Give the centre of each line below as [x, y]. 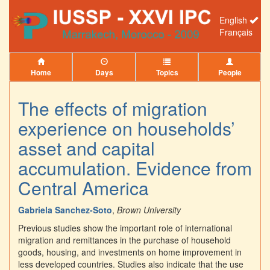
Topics [167, 72]
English [234, 20]
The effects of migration [113, 108]
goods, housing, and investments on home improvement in [130, 252]
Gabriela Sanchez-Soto [65, 210]
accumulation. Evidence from [135, 168]
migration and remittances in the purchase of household [124, 240]
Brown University [149, 210]
